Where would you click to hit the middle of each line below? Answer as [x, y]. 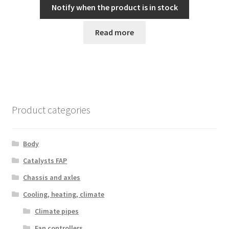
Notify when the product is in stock [114, 7]
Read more [114, 32]
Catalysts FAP [45, 160]
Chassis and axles [52, 177]
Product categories [51, 110]
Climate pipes [56, 211]
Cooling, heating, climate [64, 194]
